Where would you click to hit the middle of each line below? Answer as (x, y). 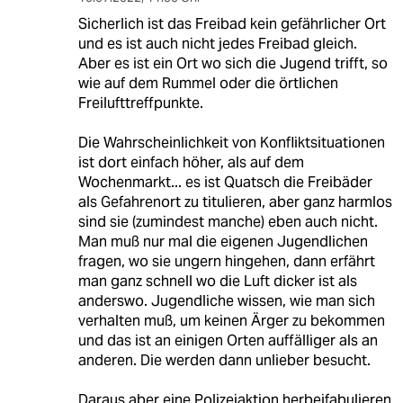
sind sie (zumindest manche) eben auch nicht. (228, 221)
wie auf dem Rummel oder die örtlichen (208, 83)
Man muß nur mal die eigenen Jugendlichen (223, 241)
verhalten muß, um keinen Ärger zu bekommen (231, 320)
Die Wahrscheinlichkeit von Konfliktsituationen (231, 142)
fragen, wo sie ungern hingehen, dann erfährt (226, 261)
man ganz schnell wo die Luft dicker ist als (217, 281)
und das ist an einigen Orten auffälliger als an (228, 340)
